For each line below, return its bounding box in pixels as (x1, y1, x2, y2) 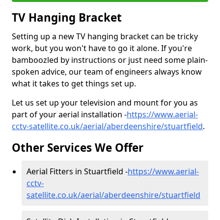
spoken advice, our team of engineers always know (12, 66, 202, 77)
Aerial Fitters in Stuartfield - (27, 166, 128, 177)
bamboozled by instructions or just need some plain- (12, 55, 208, 65)
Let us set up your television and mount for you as (12, 97, 198, 108)
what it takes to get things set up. (12, 78, 136, 89)
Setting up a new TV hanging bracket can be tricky (12, 31, 198, 42)
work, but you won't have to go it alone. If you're (12, 43, 192, 54)
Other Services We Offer (12, 140, 143, 155)
